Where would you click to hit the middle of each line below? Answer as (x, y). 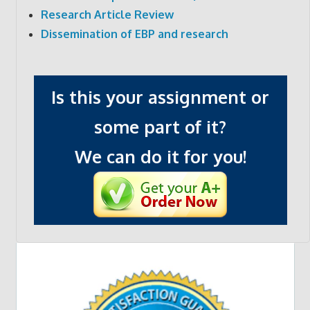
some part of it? (160, 127)
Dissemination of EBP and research (134, 34)
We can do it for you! (160, 157)
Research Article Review (107, 14)
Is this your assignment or (160, 97)
